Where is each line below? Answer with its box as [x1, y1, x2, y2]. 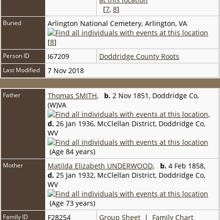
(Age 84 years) [48, 146, 97, 156]
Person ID [3, 51, 29, 60]
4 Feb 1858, [166, 161, 209, 170]
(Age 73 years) [48, 198, 97, 208]
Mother [3, 161, 23, 169]
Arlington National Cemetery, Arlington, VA [48, 18, 187, 28]
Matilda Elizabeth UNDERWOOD [48, 161, 153, 170]
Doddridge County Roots [99, 51, 179, 61]
